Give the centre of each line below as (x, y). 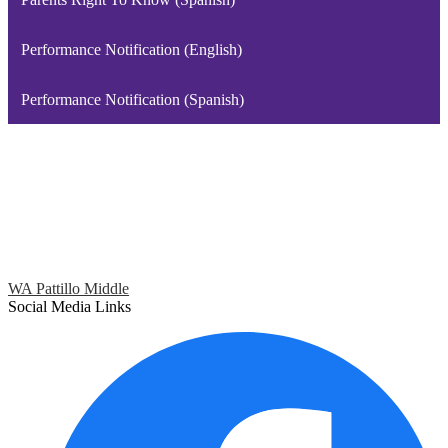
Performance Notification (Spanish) (132, 99)
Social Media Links (69, 307)
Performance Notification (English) (131, 49)
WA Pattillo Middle (68, 289)
